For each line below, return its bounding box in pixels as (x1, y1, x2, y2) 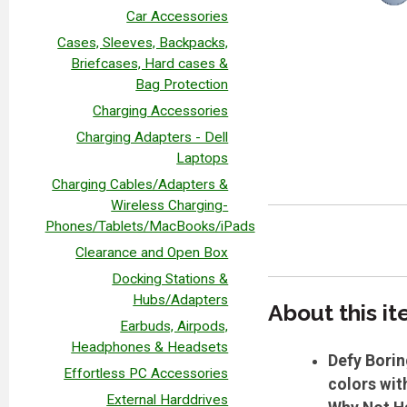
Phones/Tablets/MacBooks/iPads (45, 217, 255, 234)
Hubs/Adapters (133, 291, 229, 308)
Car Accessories (126, 7, 229, 25)
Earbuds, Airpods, (120, 317, 229, 334)
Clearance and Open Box (75, 243, 229, 261)
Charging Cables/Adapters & (52, 175, 229, 193)
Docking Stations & (112, 270, 229, 287)
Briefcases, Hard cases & (71, 55, 229, 72)
